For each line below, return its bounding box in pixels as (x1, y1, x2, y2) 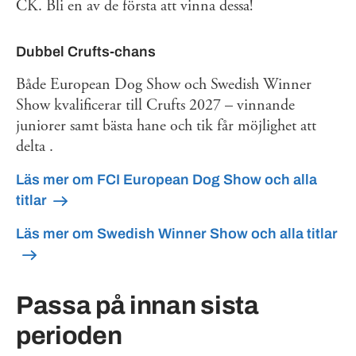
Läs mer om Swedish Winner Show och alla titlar (16, 225, 338, 242)
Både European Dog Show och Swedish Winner (16, 74, 311, 95)
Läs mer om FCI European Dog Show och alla (16, 171, 317, 188)
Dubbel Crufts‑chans (16, 43, 156, 60)
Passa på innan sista (16, 291, 259, 319)
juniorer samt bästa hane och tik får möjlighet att (16, 115, 316, 136)
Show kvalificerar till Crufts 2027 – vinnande (16, 95, 295, 115)
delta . (16, 136, 53, 157)
